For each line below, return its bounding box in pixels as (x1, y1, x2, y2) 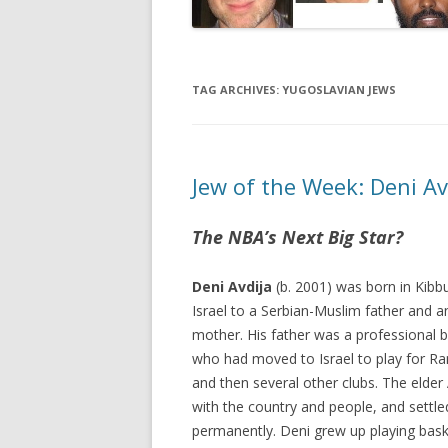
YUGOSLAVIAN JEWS (282, 81, 396, 97)
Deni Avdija (192, 276, 272, 296)
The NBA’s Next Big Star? (192, 224, 403, 249)
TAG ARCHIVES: (192, 81, 282, 97)
